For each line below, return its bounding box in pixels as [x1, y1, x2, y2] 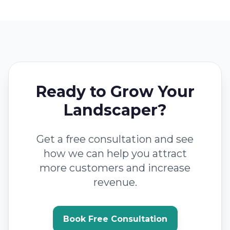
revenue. [93, 176, 137, 188]
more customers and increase [40, 162, 190, 174]
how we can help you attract [43, 147, 187, 160]
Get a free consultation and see [36, 133, 194, 145]
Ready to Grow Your [35, 82, 195, 101]
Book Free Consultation [63, 214, 167, 224]
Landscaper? [63, 101, 167, 120]
